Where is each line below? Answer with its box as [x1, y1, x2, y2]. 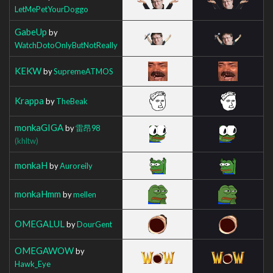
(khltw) [15, 135, 38, 146]
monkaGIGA [15, 121, 63, 133]
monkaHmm [15, 188, 61, 199]
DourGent [77, 219, 112, 229]
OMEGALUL [15, 218, 65, 229]
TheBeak [56, 96, 88, 106]
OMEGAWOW [15, 244, 74, 256]
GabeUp [15, 26, 47, 37]
